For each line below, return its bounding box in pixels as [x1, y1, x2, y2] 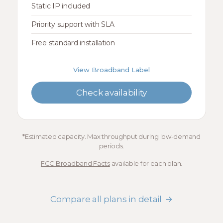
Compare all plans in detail [50, 194, 162, 204]
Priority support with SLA [31, 20, 115, 29]
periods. [99, 142, 124, 150]
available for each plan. [110, 159, 183, 167]
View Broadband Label [73, 66, 150, 74]
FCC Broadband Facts [40, 159, 110, 167]
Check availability [76, 88, 147, 98]
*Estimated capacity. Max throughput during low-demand [22, 132, 201, 140]
